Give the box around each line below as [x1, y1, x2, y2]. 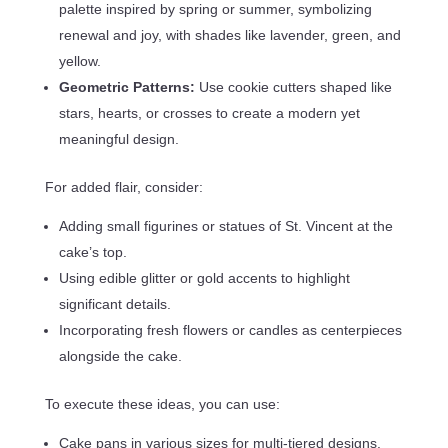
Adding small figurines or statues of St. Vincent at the [58, 217, 393, 234]
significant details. [58, 295, 171, 312]
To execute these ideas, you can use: [44, 395, 280, 412]
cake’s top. [58, 243, 127, 260]
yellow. [58, 52, 101, 69]
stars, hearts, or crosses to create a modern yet [58, 104, 360, 121]
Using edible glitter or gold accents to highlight [58, 269, 350, 286]
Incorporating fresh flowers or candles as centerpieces [58, 321, 402, 338]
